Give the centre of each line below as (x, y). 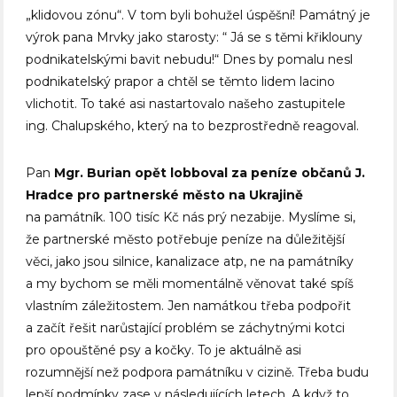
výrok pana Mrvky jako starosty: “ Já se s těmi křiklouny (195, 38)
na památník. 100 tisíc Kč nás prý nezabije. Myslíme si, (191, 218)
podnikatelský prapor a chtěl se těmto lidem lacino (181, 82)
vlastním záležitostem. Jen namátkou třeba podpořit (189, 306)
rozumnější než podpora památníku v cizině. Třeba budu (198, 373)
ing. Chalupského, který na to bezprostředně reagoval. (193, 126)
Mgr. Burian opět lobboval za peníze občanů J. (210, 173)
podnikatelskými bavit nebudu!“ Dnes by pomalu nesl (190, 60)
